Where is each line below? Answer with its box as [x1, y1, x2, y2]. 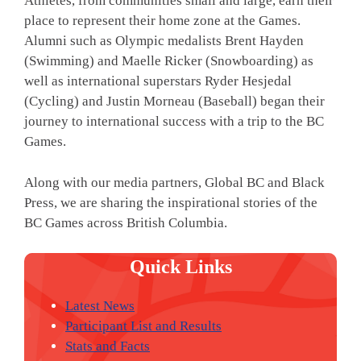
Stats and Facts [65, 338, 150, 355]
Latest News [65, 298, 135, 314]
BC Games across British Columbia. [24, 214, 227, 230]
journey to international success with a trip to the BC [24, 114, 324, 130]
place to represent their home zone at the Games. [24, 13, 301, 29]
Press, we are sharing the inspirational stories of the [24, 194, 317, 210]
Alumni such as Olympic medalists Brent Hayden [24, 33, 304, 49]
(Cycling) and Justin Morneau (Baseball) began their [24, 93, 325, 110]
